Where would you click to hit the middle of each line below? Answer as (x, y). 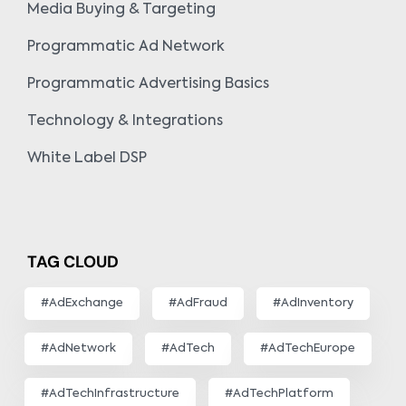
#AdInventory (313, 304)
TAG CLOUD (73, 262)
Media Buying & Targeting (121, 10)
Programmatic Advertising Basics (148, 85)
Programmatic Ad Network (126, 48)
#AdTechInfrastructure (110, 394)
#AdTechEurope (308, 349)
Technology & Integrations (125, 122)
